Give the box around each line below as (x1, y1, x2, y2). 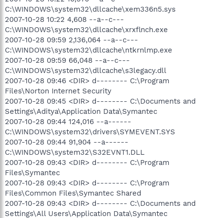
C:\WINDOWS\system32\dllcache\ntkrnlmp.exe (5, 45, 172, 54)
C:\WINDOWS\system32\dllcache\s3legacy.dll (5, 66, 166, 75)
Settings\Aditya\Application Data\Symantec (5, 107, 157, 116)
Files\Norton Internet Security (5, 86, 111, 95)
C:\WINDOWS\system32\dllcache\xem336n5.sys (5, 4, 176, 14)
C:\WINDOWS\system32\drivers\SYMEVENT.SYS (5, 127, 175, 136)
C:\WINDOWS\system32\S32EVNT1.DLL (5, 147, 145, 157)
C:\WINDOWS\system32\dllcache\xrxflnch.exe (5, 25, 168, 34)
